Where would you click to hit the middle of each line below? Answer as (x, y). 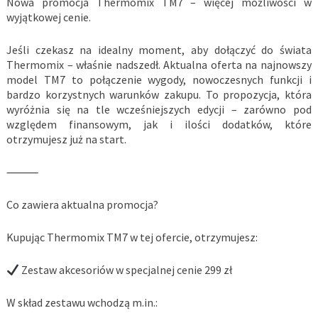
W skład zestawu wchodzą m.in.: (82, 303)
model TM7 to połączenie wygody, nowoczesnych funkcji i (159, 80)
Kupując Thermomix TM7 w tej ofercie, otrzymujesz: (132, 237)
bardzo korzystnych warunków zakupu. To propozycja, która (159, 95)
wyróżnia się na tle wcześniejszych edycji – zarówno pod (159, 110)
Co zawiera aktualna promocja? (82, 205)
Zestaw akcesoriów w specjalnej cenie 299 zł (126, 270)
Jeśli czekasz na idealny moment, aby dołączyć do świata (159, 50)
